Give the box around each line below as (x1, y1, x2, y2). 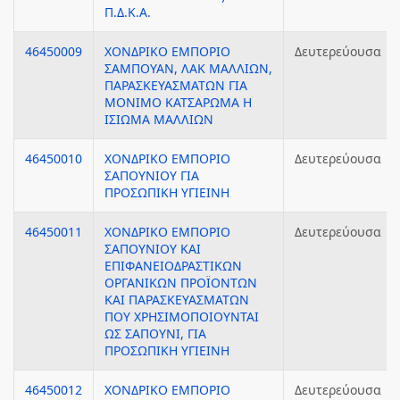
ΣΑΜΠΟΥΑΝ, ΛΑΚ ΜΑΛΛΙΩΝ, (104, 60, 272, 77)
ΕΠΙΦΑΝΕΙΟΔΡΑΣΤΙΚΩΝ (104, 257, 242, 274)
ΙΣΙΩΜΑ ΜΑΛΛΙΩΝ (104, 111, 213, 128)
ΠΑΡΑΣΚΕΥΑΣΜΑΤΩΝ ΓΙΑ (104, 77, 247, 94)
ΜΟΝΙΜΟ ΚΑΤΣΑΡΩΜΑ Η (104, 94, 252, 111)
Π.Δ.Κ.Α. (104, 4, 151, 21)
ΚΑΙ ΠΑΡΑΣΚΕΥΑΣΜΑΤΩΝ (104, 291, 249, 308)
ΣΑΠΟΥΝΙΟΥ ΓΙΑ (104, 167, 199, 184)
